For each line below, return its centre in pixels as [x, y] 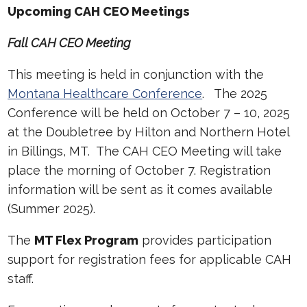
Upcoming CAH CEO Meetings [99, 11]
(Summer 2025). [52, 209]
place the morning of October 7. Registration [139, 170]
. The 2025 [235, 94]
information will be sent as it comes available [140, 189]
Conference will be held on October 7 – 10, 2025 [149, 113]
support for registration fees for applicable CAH [150, 259]
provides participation [205, 240]
